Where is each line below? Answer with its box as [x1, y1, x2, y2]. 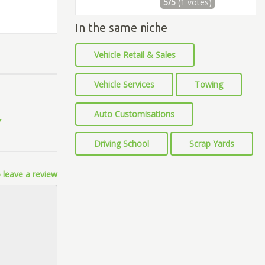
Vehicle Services [94, 79, 154, 90]
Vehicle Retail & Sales [94, 49, 176, 60]
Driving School [94, 138, 149, 149]
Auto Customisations [94, 108, 174, 119]
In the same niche [75, 21, 167, 34]
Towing [195, 79, 223, 90]
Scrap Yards [189, 138, 234, 149]
